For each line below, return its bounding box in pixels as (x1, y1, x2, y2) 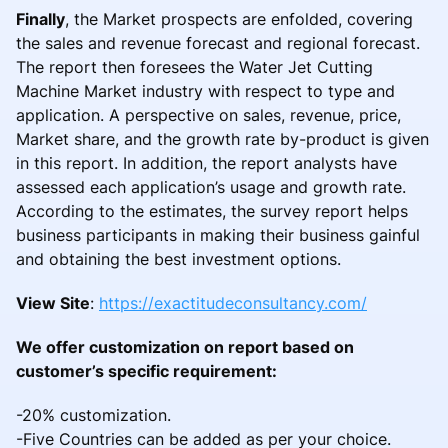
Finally (16, 8, 65, 29)
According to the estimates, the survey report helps (16, 200, 408, 221)
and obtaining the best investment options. (16, 248, 341, 269)
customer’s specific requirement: (16, 360, 277, 381)
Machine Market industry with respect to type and (16, 80, 395, 101)
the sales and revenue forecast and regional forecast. (16, 32, 420, 53)
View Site (16, 292, 90, 313)
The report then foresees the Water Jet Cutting (16, 56, 373, 77)
